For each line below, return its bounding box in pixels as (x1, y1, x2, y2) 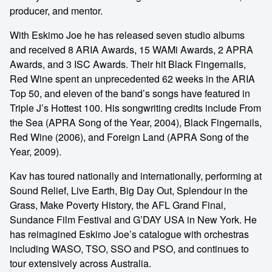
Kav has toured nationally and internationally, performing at (10, 169, 262, 183)
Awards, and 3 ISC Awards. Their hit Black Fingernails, (10, 57, 246, 71)
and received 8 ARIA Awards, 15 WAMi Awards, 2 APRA (10, 42, 253, 56)
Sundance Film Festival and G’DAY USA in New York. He (10, 212, 257, 226)
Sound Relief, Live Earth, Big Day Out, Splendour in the (10, 183, 248, 197)
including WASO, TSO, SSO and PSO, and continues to (10, 242, 249, 256)
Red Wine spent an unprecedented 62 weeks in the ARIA (10, 72, 255, 86)
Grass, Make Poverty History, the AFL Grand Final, (10, 198, 226, 212)
